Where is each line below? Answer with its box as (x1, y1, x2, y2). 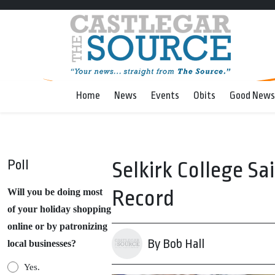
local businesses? (7, 238, 76, 249)
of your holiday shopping (7, 204, 111, 214)
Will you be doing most (7, 187, 103, 197)
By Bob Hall (147, 236, 204, 251)
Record (112, 186, 174, 211)
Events (151, 90, 179, 101)
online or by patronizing (7, 221, 107, 231)
